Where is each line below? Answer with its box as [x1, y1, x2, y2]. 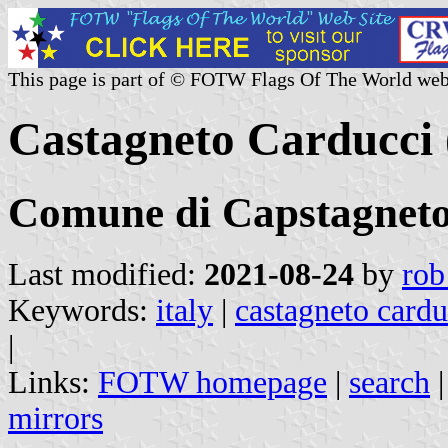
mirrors [8, 400, 103, 436]
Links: [8, 364, 98, 400]
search [349, 364, 430, 400]
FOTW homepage [98, 364, 327, 400]
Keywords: [8, 292, 156, 328]
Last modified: [8, 256, 204, 292]
